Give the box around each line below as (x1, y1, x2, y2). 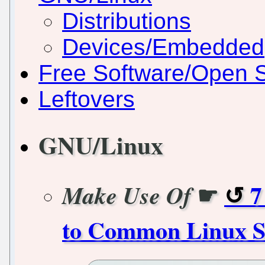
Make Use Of (62, 178, 191, 212)
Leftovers (38, 86, 135, 112)
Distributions (62, 8, 191, 34)
